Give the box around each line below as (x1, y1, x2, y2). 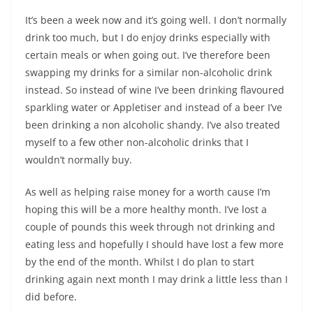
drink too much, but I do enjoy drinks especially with (25, 31, 270, 44)
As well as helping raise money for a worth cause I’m (25, 185, 270, 198)
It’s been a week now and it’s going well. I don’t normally (25, 13, 286, 27)
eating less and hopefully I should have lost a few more (25, 238, 284, 251)
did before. (25, 290, 77, 303)
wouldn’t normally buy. (25, 153, 132, 166)
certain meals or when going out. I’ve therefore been (25, 48, 270, 61)
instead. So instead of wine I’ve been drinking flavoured (25, 83, 284, 96)
